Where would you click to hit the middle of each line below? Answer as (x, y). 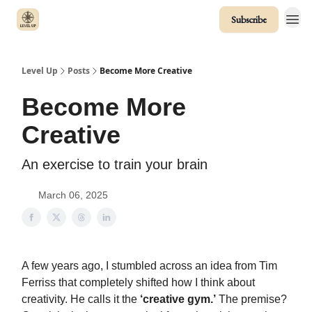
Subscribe (249, 19)
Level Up (40, 71)
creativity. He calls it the (81, 299)
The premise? (251, 299)
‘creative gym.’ (178, 299)
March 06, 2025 (73, 195)
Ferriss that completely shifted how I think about (138, 282)
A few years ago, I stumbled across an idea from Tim (149, 266)
